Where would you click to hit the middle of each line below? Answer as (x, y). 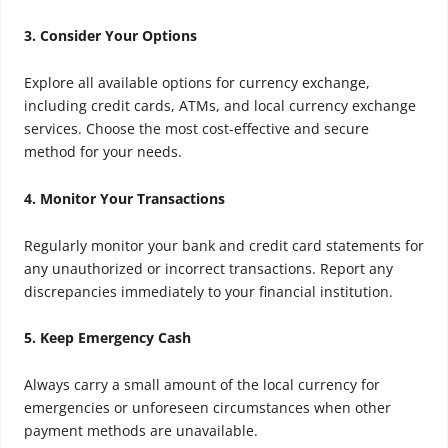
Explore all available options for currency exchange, (197, 82)
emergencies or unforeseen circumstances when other (207, 408)
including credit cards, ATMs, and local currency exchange (220, 105)
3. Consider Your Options (110, 36)
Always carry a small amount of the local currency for (202, 385)
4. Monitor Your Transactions (124, 198)
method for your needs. (103, 151)
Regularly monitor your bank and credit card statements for (224, 245)
